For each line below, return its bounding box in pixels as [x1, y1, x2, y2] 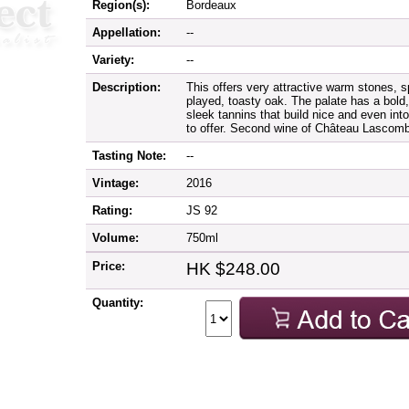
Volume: [91, 231, 139, 245]
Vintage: [91, 176, 139, 190]
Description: [91, 80, 161, 94]
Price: [91, 259, 125, 273]
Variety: [91, 53, 134, 67]
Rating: [91, 204, 132, 217]
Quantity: [91, 296, 143, 309]
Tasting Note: [91, 149, 166, 163]
